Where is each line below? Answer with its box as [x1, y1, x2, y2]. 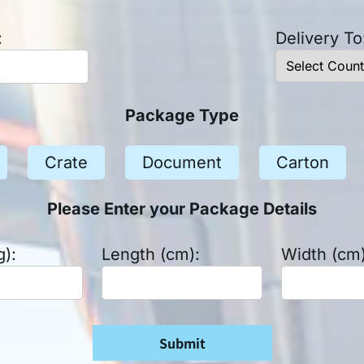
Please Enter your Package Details [47, 199, 317, 219]
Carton [276, 152, 330, 172]
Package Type [125, 106, 239, 126]
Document [142, 152, 223, 172]
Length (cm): [101, 245, 200, 265]
